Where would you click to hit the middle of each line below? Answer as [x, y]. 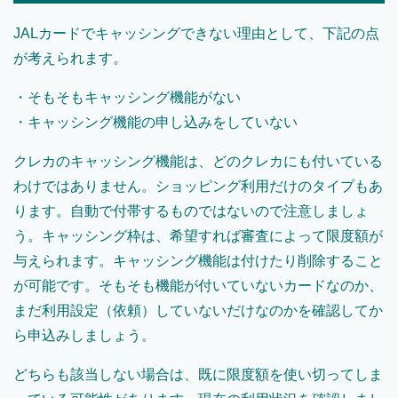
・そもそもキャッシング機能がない [127, 98]
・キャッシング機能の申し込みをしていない [155, 123]
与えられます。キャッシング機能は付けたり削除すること [198, 261]
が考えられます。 [70, 59]
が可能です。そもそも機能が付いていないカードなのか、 [198, 286]
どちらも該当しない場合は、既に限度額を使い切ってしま [198, 375]
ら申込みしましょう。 [84, 336]
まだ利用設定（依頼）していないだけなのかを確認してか [198, 311]
